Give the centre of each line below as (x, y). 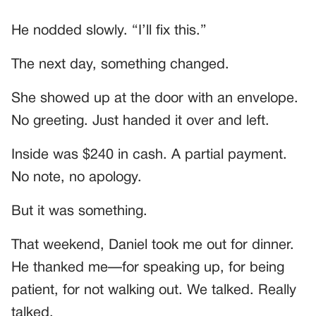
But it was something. (79, 211)
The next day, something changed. (120, 65)
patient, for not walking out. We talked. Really (154, 290)
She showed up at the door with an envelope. (155, 98)
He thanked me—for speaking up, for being (148, 268)
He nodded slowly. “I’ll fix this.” (109, 31)
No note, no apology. (77, 177)
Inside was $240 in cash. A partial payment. (149, 155)
